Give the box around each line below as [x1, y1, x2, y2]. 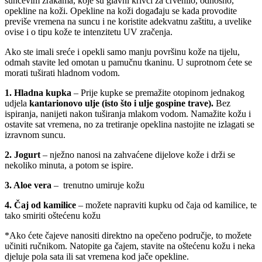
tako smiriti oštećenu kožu [5, 210, 101, 220]
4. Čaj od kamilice [5, 199, 76, 210]
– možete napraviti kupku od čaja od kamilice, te [76, 199, 257, 210]
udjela [5, 98, 29, 108]
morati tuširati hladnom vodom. [5, 67, 120, 78]
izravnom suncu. [5, 129, 70, 140]
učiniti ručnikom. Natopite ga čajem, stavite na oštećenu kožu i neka [5, 240, 255, 251]
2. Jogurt [5, 149, 40, 160]
